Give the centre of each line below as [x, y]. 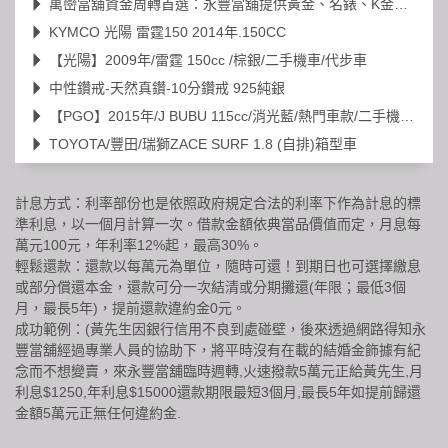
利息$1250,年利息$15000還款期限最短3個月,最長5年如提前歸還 [218, 391]
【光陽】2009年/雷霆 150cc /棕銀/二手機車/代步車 [208, 59]
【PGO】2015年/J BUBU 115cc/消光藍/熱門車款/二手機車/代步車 [224, 115]
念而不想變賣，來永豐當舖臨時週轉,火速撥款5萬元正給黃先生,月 [219, 370]
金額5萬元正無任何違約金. [98, 412]
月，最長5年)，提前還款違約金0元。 [130, 307]
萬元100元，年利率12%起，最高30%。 [139, 244]
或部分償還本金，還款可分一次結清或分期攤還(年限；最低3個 [210, 286]
